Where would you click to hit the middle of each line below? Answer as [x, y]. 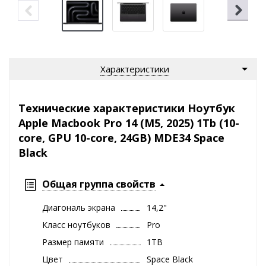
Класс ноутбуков [76, 224]
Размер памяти [73, 242]
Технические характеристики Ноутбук [127, 108]
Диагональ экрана [79, 207]
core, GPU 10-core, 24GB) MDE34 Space [121, 137]
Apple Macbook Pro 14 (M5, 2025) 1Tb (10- [129, 123]
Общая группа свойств [99, 184]
